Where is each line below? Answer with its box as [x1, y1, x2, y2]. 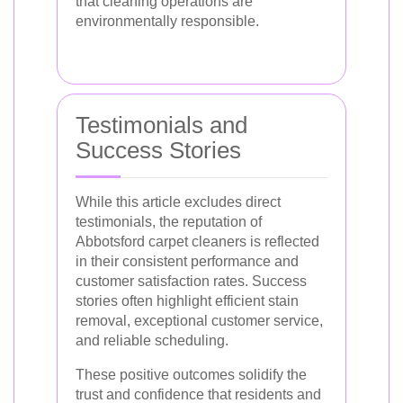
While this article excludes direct [76, 193, 281, 210]
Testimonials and [76, 111, 247, 139]
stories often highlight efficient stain [76, 292, 299, 309]
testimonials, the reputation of [76, 213, 262, 229]
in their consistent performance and [76, 253, 299, 269]
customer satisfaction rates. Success [76, 273, 307, 289]
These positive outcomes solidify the [76, 366, 307, 382]
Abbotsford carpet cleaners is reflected [76, 233, 319, 249]
